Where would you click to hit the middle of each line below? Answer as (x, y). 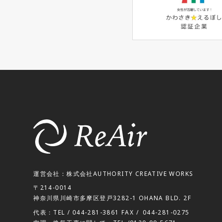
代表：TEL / (53, 212)
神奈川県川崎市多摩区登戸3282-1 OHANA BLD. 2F (112, 198)
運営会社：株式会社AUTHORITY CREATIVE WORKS (113, 173)
